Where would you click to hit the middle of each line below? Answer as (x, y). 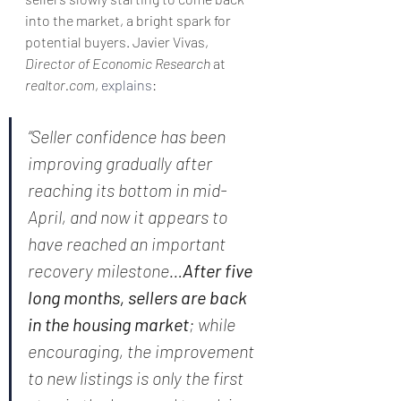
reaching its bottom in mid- (128, 190)
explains (127, 85)
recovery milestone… (105, 270)
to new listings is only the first (137, 378)
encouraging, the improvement (143, 351)
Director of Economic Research (118, 63)
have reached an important (128, 243)
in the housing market (108, 324)
